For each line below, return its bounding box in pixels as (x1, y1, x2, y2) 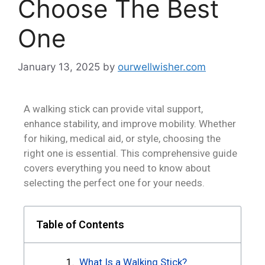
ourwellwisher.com (118, 61, 206, 73)
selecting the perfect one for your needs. (24, 177, 205, 189)
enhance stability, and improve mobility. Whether (24, 118, 236, 130)
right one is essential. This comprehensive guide (24, 147, 237, 160)
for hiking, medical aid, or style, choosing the (24, 132, 221, 145)
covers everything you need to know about (24, 162, 211, 174)
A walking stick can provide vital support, (24, 103, 203, 115)
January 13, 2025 (18, 61, 100, 73)
